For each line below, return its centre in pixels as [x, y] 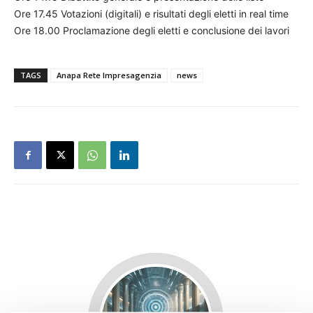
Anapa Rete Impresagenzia [109, 75]
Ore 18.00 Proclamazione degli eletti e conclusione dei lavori [152, 30]
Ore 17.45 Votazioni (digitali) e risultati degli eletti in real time [151, 14]
